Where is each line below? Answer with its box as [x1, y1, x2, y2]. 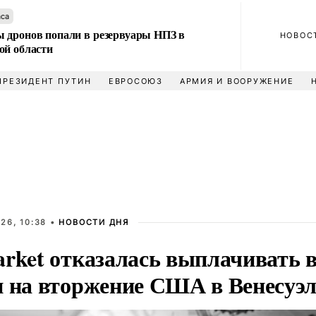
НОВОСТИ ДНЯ [59, 217, 129, 227]
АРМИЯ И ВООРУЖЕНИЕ [179, 76, 294, 86]
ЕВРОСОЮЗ [108, 76, 163, 86]
